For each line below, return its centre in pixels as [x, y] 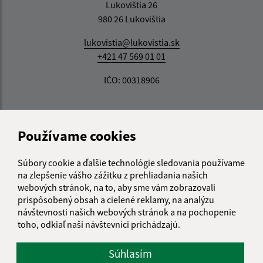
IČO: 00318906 [131, 80]
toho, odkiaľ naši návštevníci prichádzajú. [99, 224]
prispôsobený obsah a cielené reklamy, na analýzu [116, 199]
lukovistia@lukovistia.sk [131, 43]
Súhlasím [130, 253]
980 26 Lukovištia [131, 19]
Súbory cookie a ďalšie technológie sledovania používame [131, 162]
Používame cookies [77, 136]
